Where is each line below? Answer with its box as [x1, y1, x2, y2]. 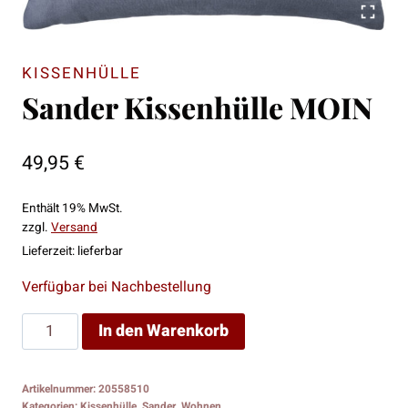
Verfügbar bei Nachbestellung [22, 277, 211, 299]
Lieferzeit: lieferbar [22, 241, 123, 260]
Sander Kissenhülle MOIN [22, 87, 372, 127]
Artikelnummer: [22, 381, 98, 397]
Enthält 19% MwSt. [22, 199, 123, 218]
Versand [51, 218, 97, 237]
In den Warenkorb [97, 318, 229, 343]
